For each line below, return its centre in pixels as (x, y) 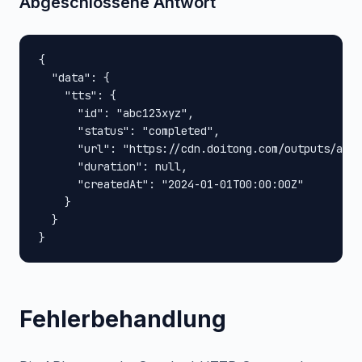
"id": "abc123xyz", (116, 113)
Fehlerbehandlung (123, 319)
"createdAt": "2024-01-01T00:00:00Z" (171, 184)
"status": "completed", (129, 131)
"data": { (74, 78)
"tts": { (78, 95)
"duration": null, (113, 166)
